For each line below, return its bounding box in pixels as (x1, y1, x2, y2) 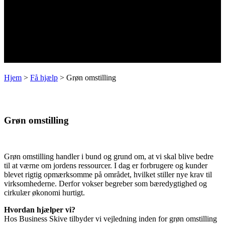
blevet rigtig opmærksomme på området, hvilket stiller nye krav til (4, 170, 212, 179)
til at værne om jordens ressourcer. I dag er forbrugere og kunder (4, 161, 207, 170)
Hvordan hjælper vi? (4, 205, 75, 214)
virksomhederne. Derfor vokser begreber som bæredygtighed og (4, 179, 207, 188)
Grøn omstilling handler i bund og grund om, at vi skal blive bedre (4, 152, 213, 161)
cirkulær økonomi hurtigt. (4, 188, 85, 197)
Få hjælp (30, 73, 58, 82)
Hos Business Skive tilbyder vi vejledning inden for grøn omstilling (4, 214, 217, 223)
